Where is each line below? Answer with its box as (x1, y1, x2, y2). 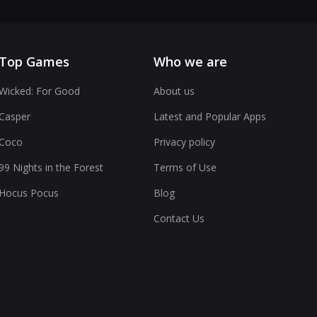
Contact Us (154, 212, 204, 225)
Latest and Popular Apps (154, 110, 266, 123)
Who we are (154, 53, 227, 70)
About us (154, 84, 195, 98)
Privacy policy (154, 135, 215, 149)
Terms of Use (154, 161, 217, 174)
